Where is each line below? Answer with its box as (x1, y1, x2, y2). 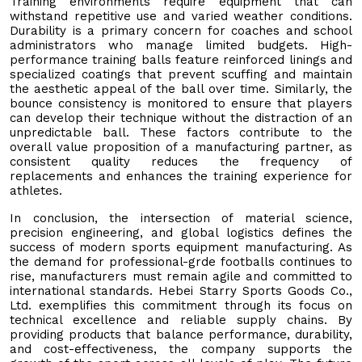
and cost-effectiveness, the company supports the (10, 341, 352, 356)
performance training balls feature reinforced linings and (10, 52, 352, 67)
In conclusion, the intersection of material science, (10, 210, 352, 225)
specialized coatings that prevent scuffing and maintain (10, 66, 352, 82)
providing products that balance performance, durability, (10, 326, 352, 342)
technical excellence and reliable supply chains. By (10, 312, 352, 327)
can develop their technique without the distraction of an (10, 110, 352, 125)
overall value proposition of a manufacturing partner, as (10, 139, 352, 154)
